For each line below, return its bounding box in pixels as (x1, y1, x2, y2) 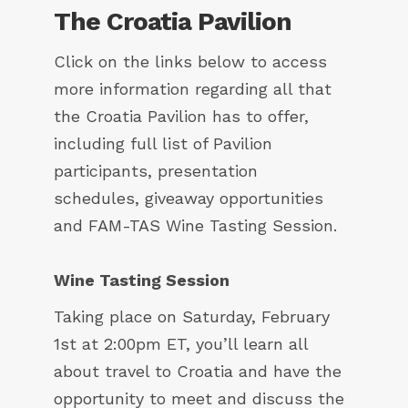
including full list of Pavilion (54, 134, 272, 154)
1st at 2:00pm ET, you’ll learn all (54, 334, 308, 354)
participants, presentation (54, 161, 258, 181)
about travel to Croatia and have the (54, 362, 342, 382)
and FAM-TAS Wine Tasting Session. (54, 216, 337, 236)
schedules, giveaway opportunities (54, 189, 323, 209)
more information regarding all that (54, 79, 331, 99)
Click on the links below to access (54, 52, 327, 72)
